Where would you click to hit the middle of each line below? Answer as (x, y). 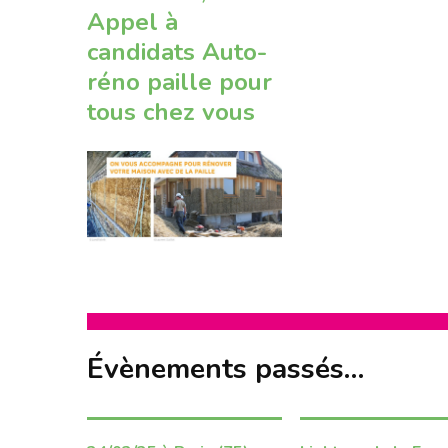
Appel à (132, 22)
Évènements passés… (225, 368)
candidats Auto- (177, 52)
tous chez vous (171, 112)
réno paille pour (179, 82)
